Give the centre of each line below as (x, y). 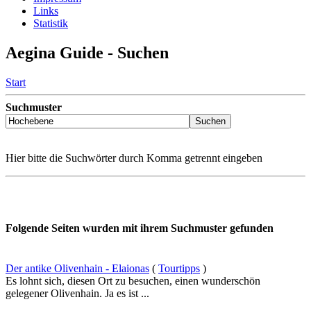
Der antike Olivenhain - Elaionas (77, 268)
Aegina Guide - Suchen (87, 53)
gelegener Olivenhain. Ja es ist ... (77, 293)
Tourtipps (179, 268)
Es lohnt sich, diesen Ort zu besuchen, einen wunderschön (133, 280)
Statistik (51, 24)
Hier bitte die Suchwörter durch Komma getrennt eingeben (134, 158)
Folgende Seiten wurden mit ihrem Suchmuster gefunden (140, 228)
